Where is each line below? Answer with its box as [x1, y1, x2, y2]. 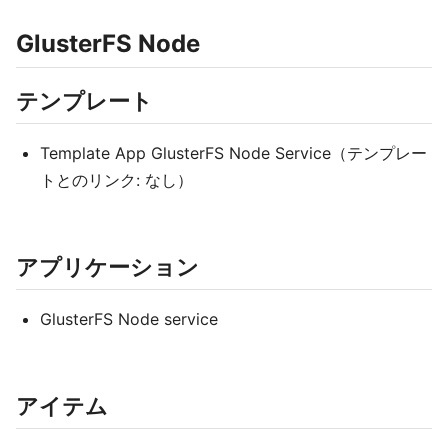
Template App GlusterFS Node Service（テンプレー [40, 143, 427, 163]
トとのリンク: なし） [40, 170, 193, 190]
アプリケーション [16, 254, 199, 280]
